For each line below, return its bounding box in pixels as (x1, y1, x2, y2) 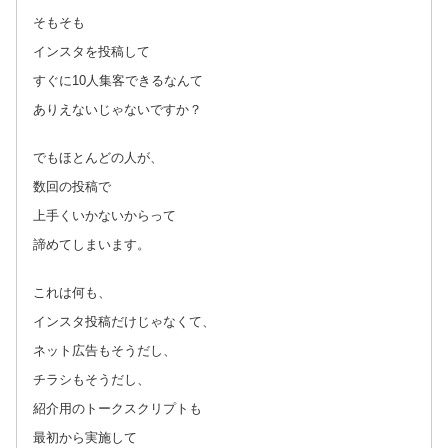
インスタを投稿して (33, 43, 150, 59)
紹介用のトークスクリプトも (33, 400, 202, 416)
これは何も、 (33, 284, 111, 300)
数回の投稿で (33, 178, 111, 194)
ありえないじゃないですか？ (33, 101, 202, 117)
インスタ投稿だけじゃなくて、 (33, 313, 215, 329)
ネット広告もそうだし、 (33, 342, 176, 358)
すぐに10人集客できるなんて (33, 72, 203, 88)
